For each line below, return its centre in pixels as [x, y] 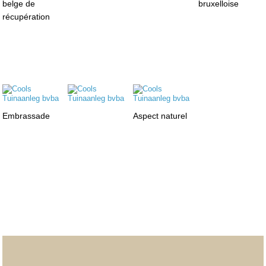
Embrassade [26, 115]
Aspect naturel [160, 115]
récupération [26, 16]
